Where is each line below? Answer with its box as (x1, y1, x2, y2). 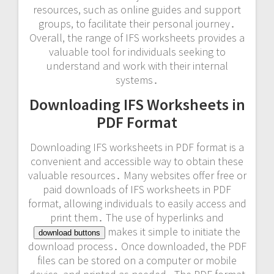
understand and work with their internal (46, 58, 228, 73)
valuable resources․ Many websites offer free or (28, 168, 246, 182)
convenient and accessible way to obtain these (31, 154, 243, 168)
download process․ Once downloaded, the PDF (28, 239, 246, 253)
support (204, 2, 241, 17)
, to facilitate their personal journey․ (71, 16, 235, 31)
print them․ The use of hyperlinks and (50, 210, 224, 224)
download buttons (39, 228, 100, 237)
